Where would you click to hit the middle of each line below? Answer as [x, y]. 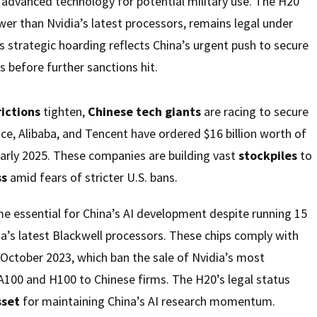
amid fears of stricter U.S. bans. [92, 177]
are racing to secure [255, 111]
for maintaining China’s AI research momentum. [148, 301]
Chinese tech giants [144, 111]
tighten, [64, 111]
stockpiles [268, 155]
